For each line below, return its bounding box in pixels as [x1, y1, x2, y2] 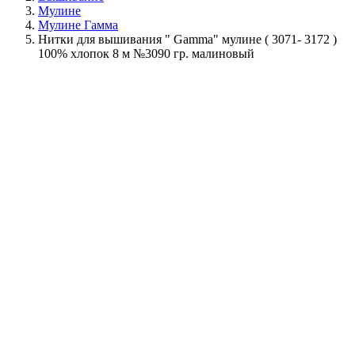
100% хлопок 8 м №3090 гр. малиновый [38, 46, 254, 60]
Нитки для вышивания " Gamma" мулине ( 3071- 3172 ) [38, 32, 337, 46]
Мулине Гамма [38, 17, 118, 32]
